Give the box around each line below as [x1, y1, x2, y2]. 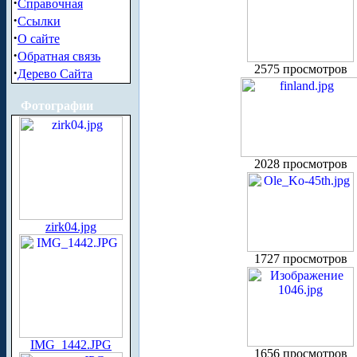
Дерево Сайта [18, 67, 92, 80]
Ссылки [18, 14, 61, 28]
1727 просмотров [253, 252, 347, 266]
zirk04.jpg [45, 220, 96, 233]
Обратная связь [18, 49, 100, 63]
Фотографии [21, 99, 93, 112]
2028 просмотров [253, 157, 347, 171]
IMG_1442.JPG [30, 338, 112, 351]
